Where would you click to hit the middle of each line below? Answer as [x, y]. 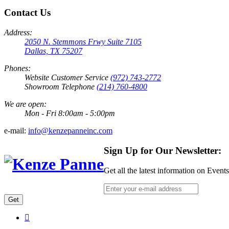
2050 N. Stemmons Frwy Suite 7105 [83, 42]
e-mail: [15, 131]
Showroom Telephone [61, 87]
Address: [18, 33]
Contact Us [27, 13]
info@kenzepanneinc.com [70, 131]
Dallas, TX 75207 [53, 51]
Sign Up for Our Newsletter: [163, 150]
